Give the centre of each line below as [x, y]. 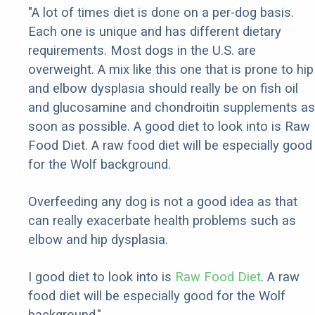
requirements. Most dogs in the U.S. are [142, 51]
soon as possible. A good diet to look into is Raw [169, 127]
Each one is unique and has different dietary [155, 32]
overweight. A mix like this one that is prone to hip [171, 70]
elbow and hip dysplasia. [98, 240]
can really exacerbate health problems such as [162, 221]
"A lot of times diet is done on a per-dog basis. [161, 13]
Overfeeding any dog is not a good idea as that [163, 202]
